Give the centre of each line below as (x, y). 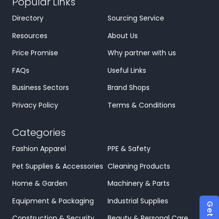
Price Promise (35, 53)
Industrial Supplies (138, 201)
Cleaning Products (139, 166)
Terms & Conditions (142, 105)
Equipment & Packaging (53, 201)
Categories (39, 133)
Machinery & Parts (139, 184)
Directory (28, 18)
